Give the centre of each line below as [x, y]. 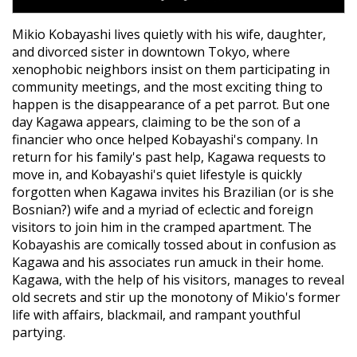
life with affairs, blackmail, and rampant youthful [156, 314]
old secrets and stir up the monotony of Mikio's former [176, 297]
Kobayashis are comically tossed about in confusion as [174, 244]
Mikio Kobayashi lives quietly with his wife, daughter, [169, 34]
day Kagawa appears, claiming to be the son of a [156, 122]
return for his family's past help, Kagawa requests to [169, 157]
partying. [39, 332]
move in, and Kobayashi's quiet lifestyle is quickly [157, 174]
